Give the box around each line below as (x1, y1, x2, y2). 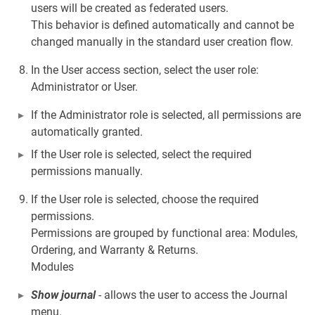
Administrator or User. (31, 79, 138, 94)
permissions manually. (31, 164, 143, 178)
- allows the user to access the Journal (96, 288, 288, 302)
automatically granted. (31, 124, 143, 139)
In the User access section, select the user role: (31, 63, 259, 77)
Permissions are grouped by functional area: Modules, (31, 226, 297, 240)
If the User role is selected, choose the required (31, 192, 259, 206)
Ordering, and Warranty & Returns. (31, 243, 198, 257)
